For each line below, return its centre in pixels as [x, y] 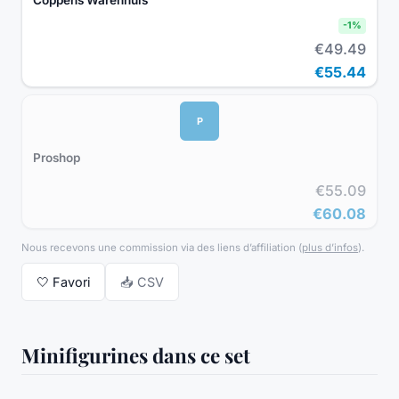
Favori [71, 282]
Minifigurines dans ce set [136, 355]
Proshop [57, 157]
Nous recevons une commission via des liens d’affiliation [159, 248]
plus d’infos [330, 248]
